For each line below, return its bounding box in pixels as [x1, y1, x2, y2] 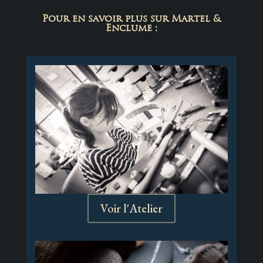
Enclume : [105, 22, 157, 35]
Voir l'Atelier [100, 201, 163, 217]
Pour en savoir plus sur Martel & [42, 12, 221, 25]
